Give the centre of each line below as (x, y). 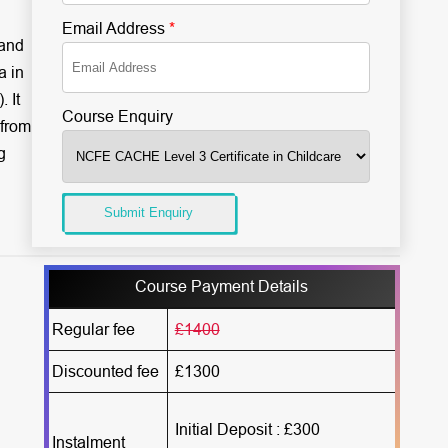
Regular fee (93, 329)
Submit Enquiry (148, 212)
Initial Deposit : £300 (247, 429)
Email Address (115, 28)
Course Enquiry (117, 116)
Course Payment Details (222, 286)
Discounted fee (105, 371)
